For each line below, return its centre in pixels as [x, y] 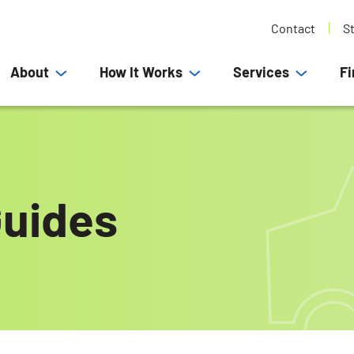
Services [261, 72]
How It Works [141, 72]
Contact [293, 28]
